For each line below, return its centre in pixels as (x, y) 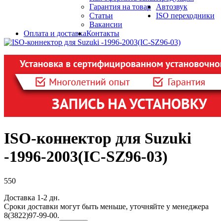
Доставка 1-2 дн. (32, 197)
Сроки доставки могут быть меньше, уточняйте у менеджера (106, 206)
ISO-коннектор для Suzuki (98, 138)
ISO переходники (185, 16)
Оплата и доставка (55, 33)
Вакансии (106, 24)
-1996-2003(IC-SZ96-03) (86, 157)
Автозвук (172, 7)
